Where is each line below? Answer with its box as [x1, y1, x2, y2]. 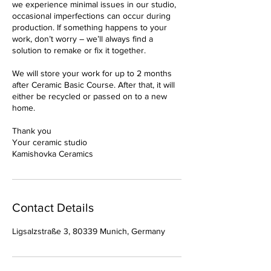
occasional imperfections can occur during [12, 11, 171, 21]
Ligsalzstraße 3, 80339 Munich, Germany [12, 226, 165, 236]
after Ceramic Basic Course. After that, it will [12, 80, 175, 90]
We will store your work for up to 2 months [12, 68, 172, 78]
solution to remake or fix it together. [12, 45, 146, 55]
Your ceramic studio [12, 137, 87, 147]
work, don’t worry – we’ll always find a [12, 34, 153, 44]
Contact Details [12, 201, 94, 214]
